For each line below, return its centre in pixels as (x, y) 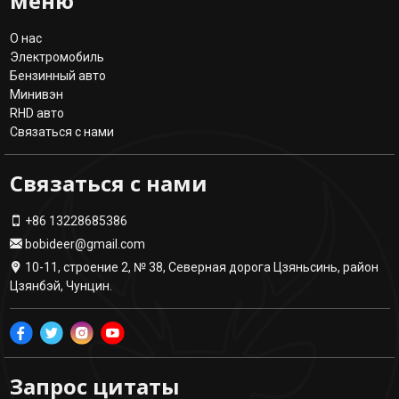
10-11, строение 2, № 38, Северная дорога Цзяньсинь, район (200, 267)
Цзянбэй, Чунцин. (61, 285)
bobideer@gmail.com (83, 244)
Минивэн (36, 94)
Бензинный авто (57, 75)
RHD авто (37, 113)
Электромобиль (57, 57)
